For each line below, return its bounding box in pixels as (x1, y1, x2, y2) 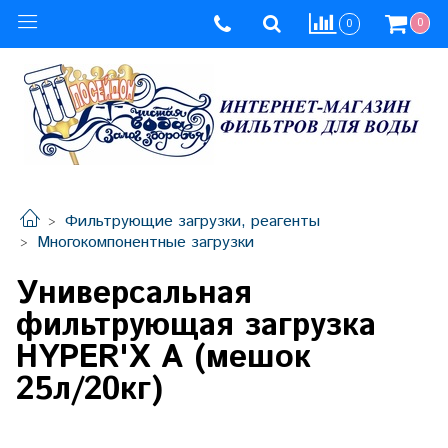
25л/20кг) (16, 366, 163, 413)
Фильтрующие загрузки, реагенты (65, 210, 320, 234)
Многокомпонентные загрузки (37, 231, 254, 255)
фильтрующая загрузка (16, 302, 376, 349)
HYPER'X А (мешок (16, 334, 311, 381)
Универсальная (16, 270, 251, 317)
